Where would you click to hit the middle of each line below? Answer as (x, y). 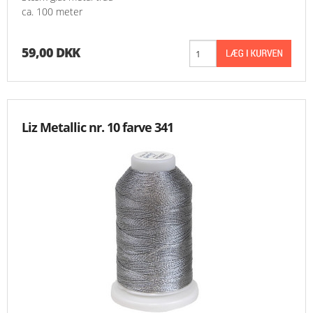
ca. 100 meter (52, 12)
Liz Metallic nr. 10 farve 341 (97, 128)
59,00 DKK (51, 53)
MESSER (30, 28)
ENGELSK (32, 62)
